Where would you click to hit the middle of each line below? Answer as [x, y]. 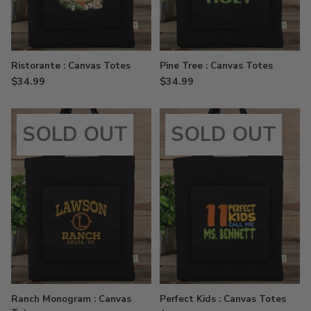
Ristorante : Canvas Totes [71, 66]
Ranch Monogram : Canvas [71, 299]
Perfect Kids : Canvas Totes [223, 299]
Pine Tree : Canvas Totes [216, 66]
